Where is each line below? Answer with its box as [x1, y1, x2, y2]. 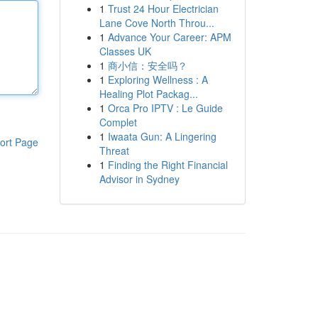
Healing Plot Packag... [99, 87, 198, 101]
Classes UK [99, 44, 151, 58]
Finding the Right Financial [107, 158, 228, 172]
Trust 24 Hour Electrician [107, 1, 219, 16]
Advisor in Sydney [99, 172, 180, 186]
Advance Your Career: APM [107, 30, 231, 44]
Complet [99, 115, 137, 129]
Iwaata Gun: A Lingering [107, 129, 216, 143]
